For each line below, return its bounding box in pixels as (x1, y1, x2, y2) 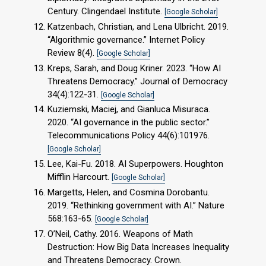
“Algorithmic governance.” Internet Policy (47, 34, 205, 45)
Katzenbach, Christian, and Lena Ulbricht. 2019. (47, 21, 229, 32)
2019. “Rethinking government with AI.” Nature (47, 199, 224, 211)
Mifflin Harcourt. (47, 172, 112, 183)
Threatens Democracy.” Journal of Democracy (47, 75, 227, 87)
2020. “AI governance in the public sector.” (47, 117, 210, 128)
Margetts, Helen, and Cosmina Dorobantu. (47, 186, 210, 198)
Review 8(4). (47, 47, 97, 58)
